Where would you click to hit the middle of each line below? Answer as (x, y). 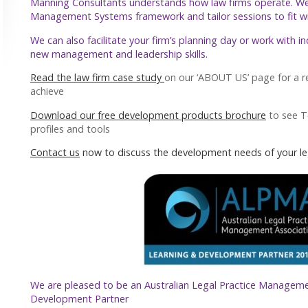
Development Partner (79, 298)
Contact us (55, 152)
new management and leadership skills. (119, 54)
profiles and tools (70, 129)
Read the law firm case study (97, 78)
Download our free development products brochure (148, 115)
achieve (47, 91)
